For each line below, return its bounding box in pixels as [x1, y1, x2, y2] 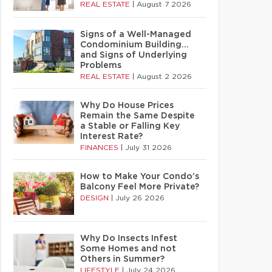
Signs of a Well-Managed [80, 30, 191, 39]
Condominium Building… [80, 41, 189, 49]
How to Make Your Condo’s [80, 172, 199, 181]
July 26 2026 [115, 194, 165, 202]
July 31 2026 [125, 144, 172, 151]
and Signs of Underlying [80, 51, 187, 59]
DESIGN [80, 194, 111, 202]
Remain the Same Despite [80, 112, 195, 120]
